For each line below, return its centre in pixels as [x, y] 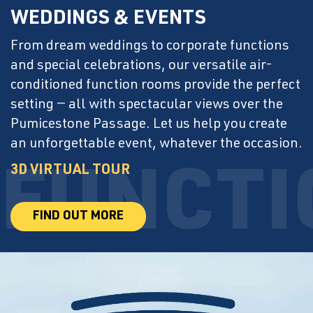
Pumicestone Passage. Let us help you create [149, 125]
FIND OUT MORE [78, 217]
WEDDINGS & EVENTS [108, 20]
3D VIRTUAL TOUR [70, 172]
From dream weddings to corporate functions [150, 47]
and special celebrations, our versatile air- [141, 67]
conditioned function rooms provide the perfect [155, 86]
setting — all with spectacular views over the [147, 106]
